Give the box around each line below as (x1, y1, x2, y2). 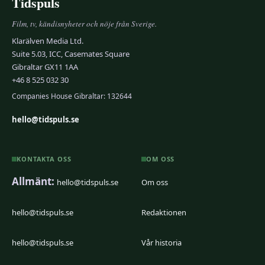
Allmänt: (12, 174, 54, 188)
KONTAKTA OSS (17, 154, 72, 164)
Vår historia (141, 237, 182, 248)
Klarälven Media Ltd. (12, 35, 83, 47)
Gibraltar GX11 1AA (12, 62, 78, 73)
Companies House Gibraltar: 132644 (12, 91, 132, 102)
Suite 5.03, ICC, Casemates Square (12, 49, 130, 60)
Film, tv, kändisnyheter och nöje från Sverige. (12, 18, 157, 30)
